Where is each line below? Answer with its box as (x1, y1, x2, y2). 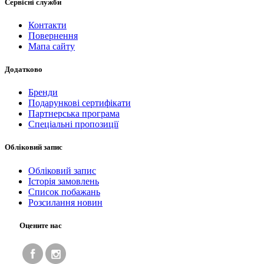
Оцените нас (19, 220, 62, 230)
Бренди (28, 87, 58, 98)
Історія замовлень (28, 176, 99, 186)
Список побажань (28, 186, 100, 197)
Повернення (28, 30, 78, 41)
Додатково (5, 64, 42, 74)
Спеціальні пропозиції (28, 119, 118, 130)
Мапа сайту (28, 41, 75, 51)
